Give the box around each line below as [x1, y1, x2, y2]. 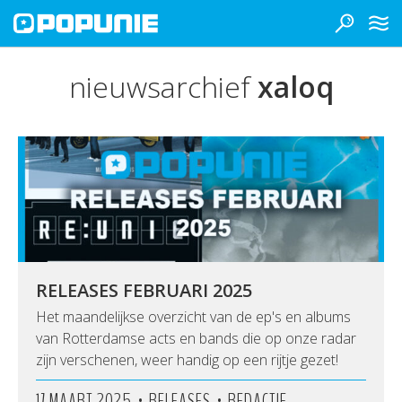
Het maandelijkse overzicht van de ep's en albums [36, 307, 351, 327]
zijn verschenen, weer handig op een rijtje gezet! [36, 350, 338, 370]
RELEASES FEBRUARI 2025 [36, 278, 252, 302]
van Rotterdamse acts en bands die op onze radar [36, 328, 356, 348]
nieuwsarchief [68, 67, 258, 106]
